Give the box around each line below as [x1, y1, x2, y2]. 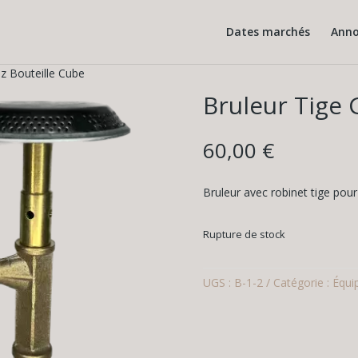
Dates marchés [226, 24, 310, 39]
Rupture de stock [202, 227, 285, 242]
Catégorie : [272, 274, 332, 290]
